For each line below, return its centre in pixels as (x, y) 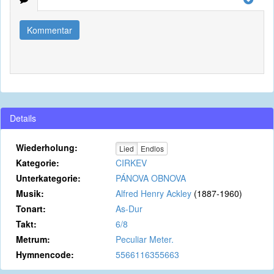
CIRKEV (131, 163)
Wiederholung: (47, 147)
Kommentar (50, 30)
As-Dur (129, 209)
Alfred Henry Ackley (153, 193)
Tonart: (31, 209)
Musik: (30, 193)
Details (23, 118)
